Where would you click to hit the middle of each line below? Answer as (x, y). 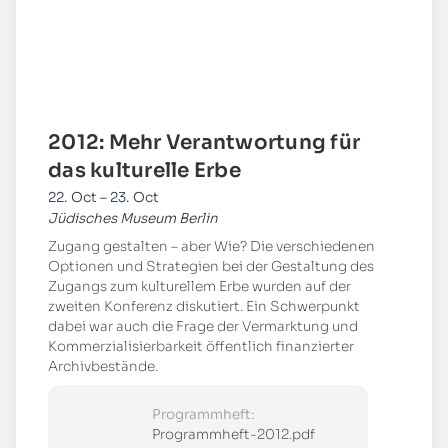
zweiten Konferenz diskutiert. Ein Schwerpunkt (204, 306)
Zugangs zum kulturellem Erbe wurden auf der (199, 286)
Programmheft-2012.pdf (233, 434)
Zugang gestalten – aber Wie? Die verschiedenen (211, 246)
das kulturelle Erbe (144, 170)
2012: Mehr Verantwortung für (204, 142)
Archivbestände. (103, 366)
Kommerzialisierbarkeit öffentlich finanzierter (201, 346)
